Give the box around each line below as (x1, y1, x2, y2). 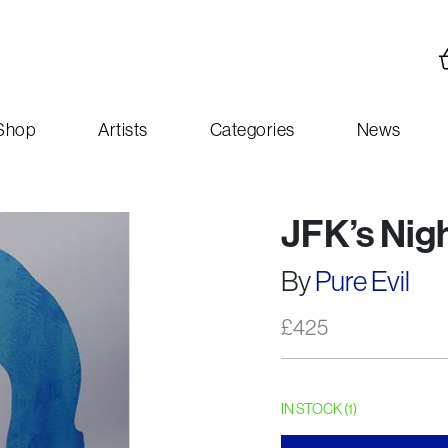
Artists (98, 120, 148, 141)
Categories (209, 120, 295, 141)
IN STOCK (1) (281, 401, 357, 418)
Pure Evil (315, 265, 410, 298)
